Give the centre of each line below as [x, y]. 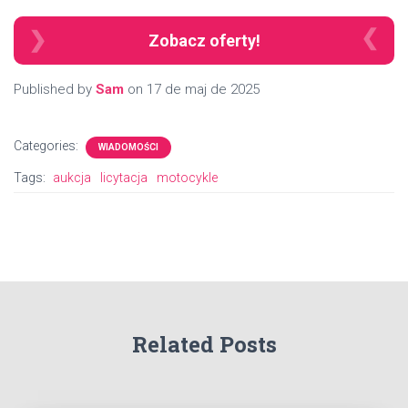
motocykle [187, 177]
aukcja [72, 177]
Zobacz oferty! [204, 40]
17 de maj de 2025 [203, 89]
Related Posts [204, 345]
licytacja [124, 177]
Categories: [47, 145]
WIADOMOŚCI [128, 147]
